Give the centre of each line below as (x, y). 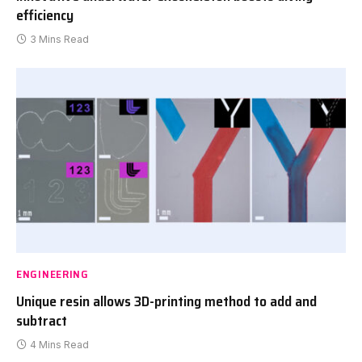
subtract (42, 321)
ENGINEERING (53, 274)
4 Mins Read (59, 345)
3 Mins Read (59, 39)
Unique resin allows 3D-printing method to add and (166, 302)
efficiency (45, 15)
